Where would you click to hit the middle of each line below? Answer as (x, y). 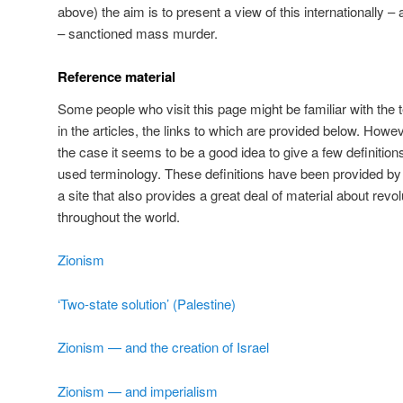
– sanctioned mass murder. (139, 32)
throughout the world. (119, 217)
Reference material (116, 76)
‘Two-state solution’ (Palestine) (147, 303)
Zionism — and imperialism (138, 390)
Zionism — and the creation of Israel (163, 347)
